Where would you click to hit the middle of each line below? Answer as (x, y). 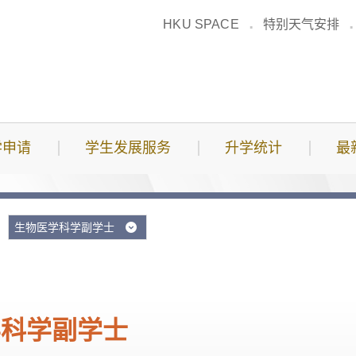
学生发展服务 (128, 148)
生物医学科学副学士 (66, 227)
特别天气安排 (301, 24)
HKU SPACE (201, 24)
